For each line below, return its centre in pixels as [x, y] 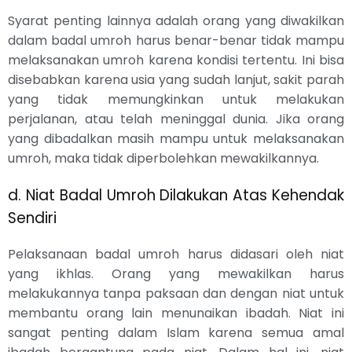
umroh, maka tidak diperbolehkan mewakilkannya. [163, 158]
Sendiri [32, 218]
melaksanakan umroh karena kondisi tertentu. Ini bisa [176, 60]
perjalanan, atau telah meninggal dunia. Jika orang [176, 119]
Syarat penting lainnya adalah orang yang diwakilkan [176, 20]
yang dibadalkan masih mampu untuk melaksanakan [176, 138]
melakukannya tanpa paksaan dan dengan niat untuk [176, 293]
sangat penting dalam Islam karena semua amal [176, 332]
